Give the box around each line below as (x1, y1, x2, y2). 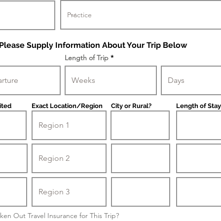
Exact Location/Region (32, 102, 103, 110)
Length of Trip (65, 53, 109, 62)
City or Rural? (111, 102, 151, 110)
